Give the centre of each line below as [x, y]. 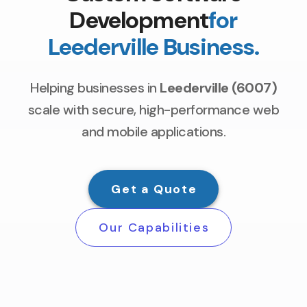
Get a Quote [154, 189]
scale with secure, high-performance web [153, 110]
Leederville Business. [153, 47]
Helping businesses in [95, 88]
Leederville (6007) [218, 88]
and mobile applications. [153, 132]
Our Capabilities [154, 228]
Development [139, 21]
